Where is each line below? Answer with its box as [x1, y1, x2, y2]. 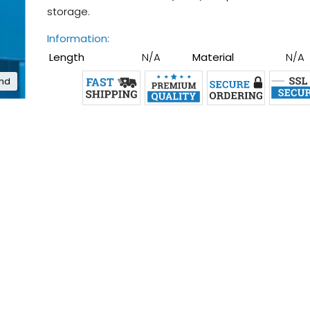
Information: [46, 31, 109, 46]
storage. [46, 4, 90, 19]
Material [192, 50, 234, 65]
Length [48, 50, 84, 65]
